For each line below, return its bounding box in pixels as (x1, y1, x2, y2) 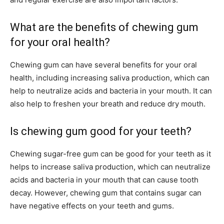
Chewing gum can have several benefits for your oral (10, 60, 197, 70)
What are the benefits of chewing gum (10, 21, 198, 34)
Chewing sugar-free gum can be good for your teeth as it (10, 149, 211, 159)
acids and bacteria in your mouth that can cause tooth (10, 175, 198, 185)
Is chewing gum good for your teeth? (10, 125, 191, 138)
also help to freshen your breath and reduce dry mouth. (10, 99, 205, 109)
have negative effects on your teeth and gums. (10, 201, 174, 211)
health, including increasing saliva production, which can (10, 73, 209, 83)
